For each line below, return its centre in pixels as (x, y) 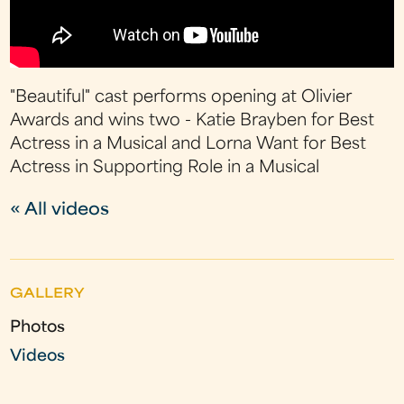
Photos (38, 328)
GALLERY (48, 295)
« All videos (60, 211)
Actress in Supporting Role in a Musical (165, 169)
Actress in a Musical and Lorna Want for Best (188, 145)
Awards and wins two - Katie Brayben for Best (193, 122)
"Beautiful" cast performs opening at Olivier (181, 98)
